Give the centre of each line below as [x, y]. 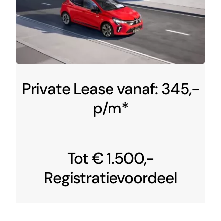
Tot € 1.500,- [110, 159]
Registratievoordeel [110, 178]
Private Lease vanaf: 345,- [110, 89]
